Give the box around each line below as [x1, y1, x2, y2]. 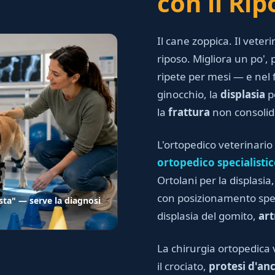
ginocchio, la [157, 87, 220, 101]
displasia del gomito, [157, 209, 258, 223]
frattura [168, 105, 210, 119]
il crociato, [157, 259, 209, 273]
